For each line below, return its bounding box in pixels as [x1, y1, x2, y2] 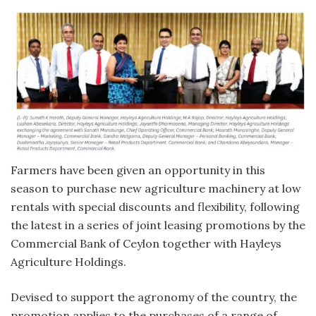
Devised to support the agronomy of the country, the [11, 289, 297, 304]
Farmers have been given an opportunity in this [11, 162, 265, 177]
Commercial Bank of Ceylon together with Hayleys [11, 236, 281, 250]
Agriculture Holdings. [11, 254, 126, 269]
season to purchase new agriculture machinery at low [11, 181, 301, 195]
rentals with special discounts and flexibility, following [11, 199, 300, 214]
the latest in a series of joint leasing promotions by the [11, 217, 305, 232]
